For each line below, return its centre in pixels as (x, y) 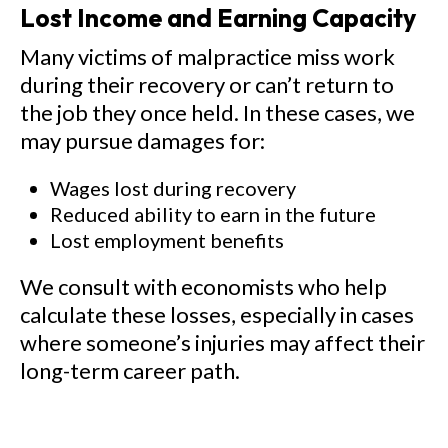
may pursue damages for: (142, 140)
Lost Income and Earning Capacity (218, 18)
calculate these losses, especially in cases (217, 314)
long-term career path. (130, 370)
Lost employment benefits (167, 240)
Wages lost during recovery (173, 188)
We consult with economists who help (203, 286)
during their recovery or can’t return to (207, 84)
